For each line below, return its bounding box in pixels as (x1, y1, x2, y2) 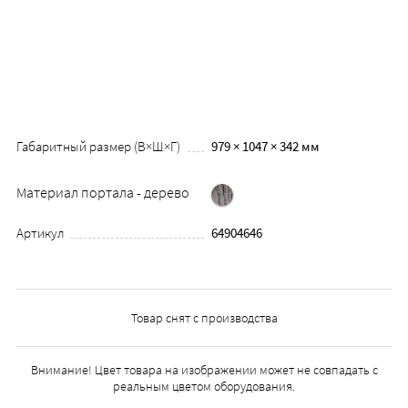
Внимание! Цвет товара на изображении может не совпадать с (30, 362, 378, 379)
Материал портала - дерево (15, 183, 189, 202)
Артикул (15, 224, 65, 242)
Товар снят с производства (130, 310, 278, 327)
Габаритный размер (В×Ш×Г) (15, 137, 180, 155)
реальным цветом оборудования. (113, 378, 295, 395)
